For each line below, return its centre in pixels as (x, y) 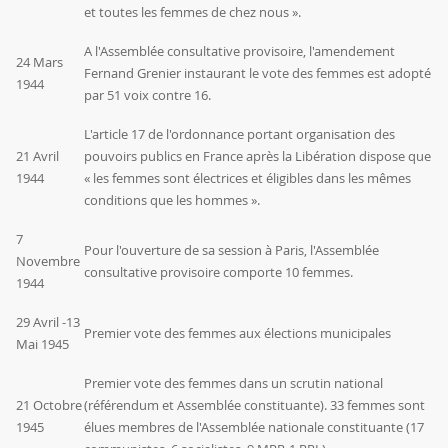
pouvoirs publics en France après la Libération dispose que (257, 156)
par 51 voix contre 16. (149, 95)
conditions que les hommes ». (173, 200)
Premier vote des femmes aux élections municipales (239, 333)
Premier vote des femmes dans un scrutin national (233, 383)
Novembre (48, 261)
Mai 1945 (44, 344)
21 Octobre (49, 405)
